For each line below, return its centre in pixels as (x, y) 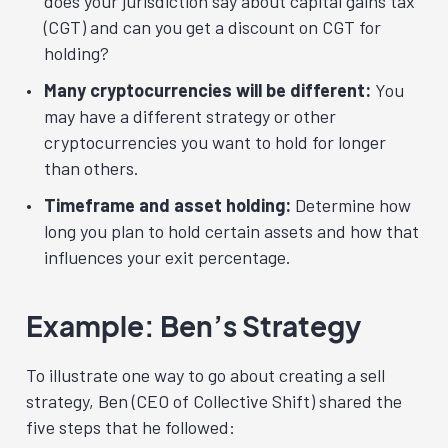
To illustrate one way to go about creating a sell (205, 374)
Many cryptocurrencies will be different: (207, 89)
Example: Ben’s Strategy (193, 325)
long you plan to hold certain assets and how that (231, 230)
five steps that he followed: (130, 426)
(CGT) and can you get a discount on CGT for (212, 27)
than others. (91, 167)
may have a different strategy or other (190, 115)
